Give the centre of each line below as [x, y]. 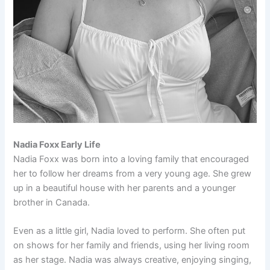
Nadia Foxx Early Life [57, 144]
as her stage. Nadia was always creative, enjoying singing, [133, 260]
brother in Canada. [52, 202]
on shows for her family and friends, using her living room [132, 246]
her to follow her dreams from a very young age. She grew [133, 173]
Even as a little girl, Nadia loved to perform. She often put [130, 231]
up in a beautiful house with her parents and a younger [125, 188]
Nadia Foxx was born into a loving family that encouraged [131, 159]
